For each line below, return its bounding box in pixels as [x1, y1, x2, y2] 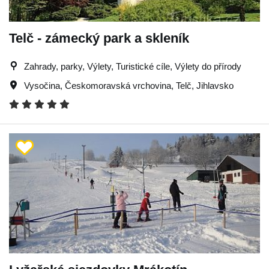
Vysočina [24, 80, 60, 91]
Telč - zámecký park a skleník [9, 30, 189, 46]
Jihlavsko [196, 80, 234, 91]
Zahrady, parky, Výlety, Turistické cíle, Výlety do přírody [24, 61, 241, 71]
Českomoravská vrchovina [65, 80, 171, 91]
